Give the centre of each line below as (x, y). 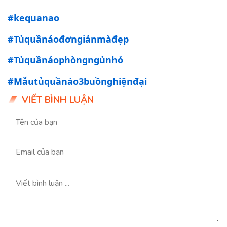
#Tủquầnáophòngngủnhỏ (65, 60)
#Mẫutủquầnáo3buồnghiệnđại (77, 81)
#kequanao (33, 18)
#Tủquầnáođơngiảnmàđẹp (68, 39)
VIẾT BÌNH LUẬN (58, 100)
